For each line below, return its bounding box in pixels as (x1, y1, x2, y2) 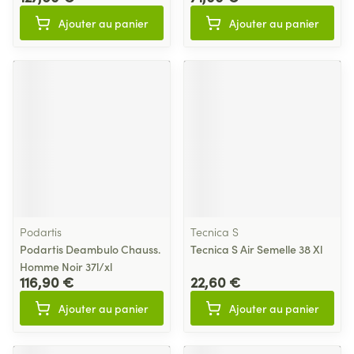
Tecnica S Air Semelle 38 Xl (190, 241, 322, 257)
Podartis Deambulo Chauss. (20, 241, 160, 257)
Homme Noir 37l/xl (20, 258, 112, 274)
